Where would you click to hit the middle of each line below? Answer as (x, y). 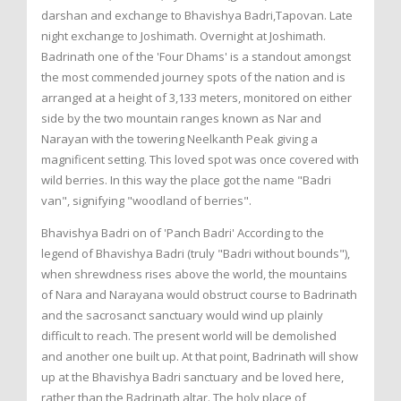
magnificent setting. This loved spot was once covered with (200, 160)
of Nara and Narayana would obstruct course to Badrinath (199, 295)
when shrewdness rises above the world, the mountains (194, 274)
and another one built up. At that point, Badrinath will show (200, 357)
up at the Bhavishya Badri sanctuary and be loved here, (192, 377)
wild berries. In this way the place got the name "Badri (186, 180)
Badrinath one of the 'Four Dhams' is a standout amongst (196, 57)
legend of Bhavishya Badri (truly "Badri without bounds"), (196, 254)
